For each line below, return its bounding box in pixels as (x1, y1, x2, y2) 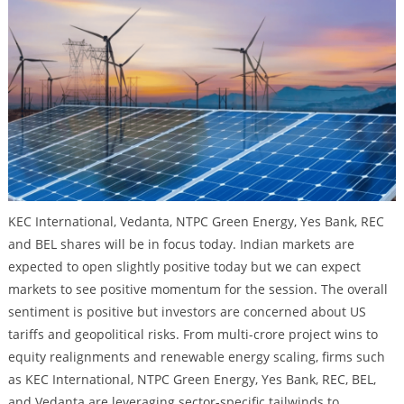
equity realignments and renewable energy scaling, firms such (7, 347, 385, 365)
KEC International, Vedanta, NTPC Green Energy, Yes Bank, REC (7, 212, 384, 230)
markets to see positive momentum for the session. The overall (7, 280, 388, 298)
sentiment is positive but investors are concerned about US (7, 302, 366, 320)
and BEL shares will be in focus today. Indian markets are (7, 234, 354, 252)
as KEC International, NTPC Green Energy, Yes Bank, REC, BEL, (7, 370, 376, 388)
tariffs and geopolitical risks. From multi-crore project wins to (7, 325, 378, 343)
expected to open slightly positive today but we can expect (7, 257, 361, 275)
